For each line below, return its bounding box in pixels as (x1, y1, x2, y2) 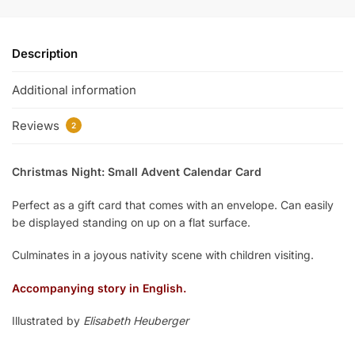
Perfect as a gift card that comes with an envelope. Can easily (12, 197, 334, 212)
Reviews (12, 118, 63, 134)
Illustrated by (12, 313, 83, 327)
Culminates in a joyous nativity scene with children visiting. (12, 248, 314, 262)
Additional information (12, 82, 136, 97)
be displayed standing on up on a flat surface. (12, 215, 250, 229)
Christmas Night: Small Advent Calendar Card (12, 165, 261, 179)
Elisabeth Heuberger (83, 313, 189, 327)
